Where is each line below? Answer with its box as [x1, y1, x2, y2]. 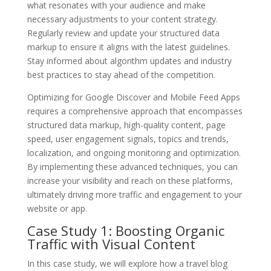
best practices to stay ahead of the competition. [27, 68, 215, 80]
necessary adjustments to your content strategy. [27, 13, 218, 25]
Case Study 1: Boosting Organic [27, 221, 224, 240]
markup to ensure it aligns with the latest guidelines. [27, 41, 230, 53]
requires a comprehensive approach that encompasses [27, 105, 243, 117]
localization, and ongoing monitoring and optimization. [27, 146, 241, 158]
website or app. [27, 202, 87, 214]
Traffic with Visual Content [27, 234, 195, 253]
